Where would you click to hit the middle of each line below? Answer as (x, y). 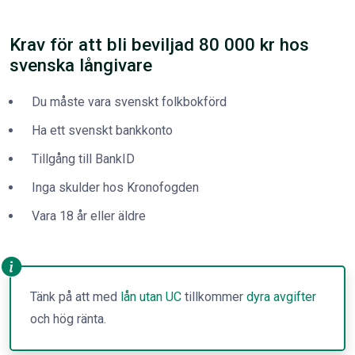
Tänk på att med (75, 297)
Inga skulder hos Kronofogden (115, 187)
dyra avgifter (281, 297)
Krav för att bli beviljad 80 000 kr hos (159, 44)
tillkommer (214, 297)
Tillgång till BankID (83, 159)
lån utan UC (151, 297)
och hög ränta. (68, 319)
